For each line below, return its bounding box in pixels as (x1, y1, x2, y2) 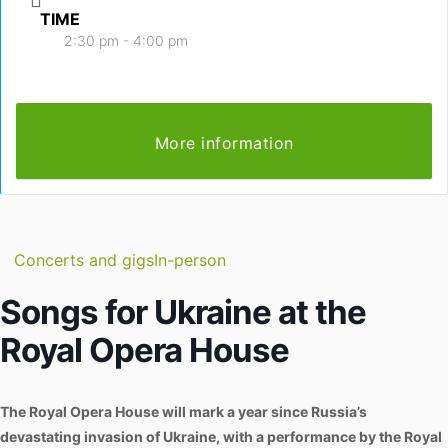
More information (154, 132, 294, 153)
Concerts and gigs (14, 250, 154, 270)
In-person (154, 250, 226, 270)
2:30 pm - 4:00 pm (64, 31, 188, 49)
